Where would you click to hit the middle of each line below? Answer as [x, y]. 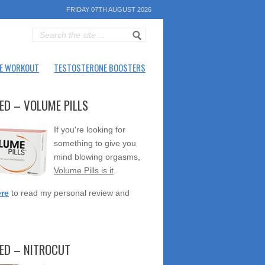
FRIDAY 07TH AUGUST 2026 [109, 9]
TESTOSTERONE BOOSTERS [100, 67]
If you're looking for [90, 130]
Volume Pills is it [84, 170]
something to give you [95, 143]
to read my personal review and [69, 193]
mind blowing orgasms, [97, 157]
